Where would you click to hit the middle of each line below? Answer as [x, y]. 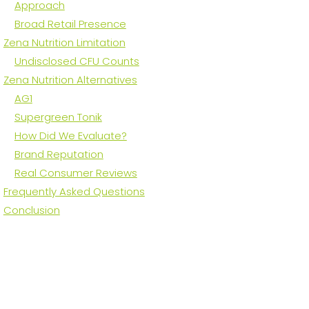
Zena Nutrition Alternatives [70, 80]
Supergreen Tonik [58, 117]
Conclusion [31, 210]
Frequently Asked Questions [74, 192]
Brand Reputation [59, 154]
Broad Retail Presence [70, 24]
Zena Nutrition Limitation [64, 43]
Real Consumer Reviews [76, 173]
